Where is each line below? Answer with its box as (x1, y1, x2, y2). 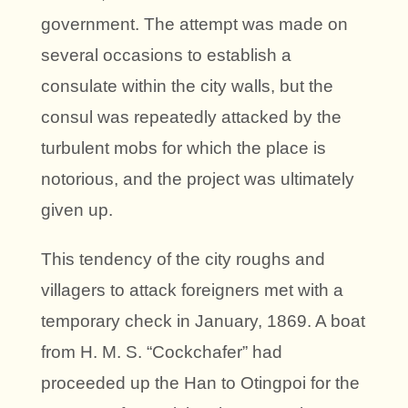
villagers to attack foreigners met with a (41, 280, 343, 301)
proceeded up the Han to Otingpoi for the (41, 373, 360, 393)
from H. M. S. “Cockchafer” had (41, 342, 282, 362)
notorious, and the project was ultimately (41, 169, 354, 189)
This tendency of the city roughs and (41, 250, 325, 270)
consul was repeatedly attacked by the (41, 107, 342, 127)
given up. (41, 200, 113, 220)
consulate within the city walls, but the (41, 76, 333, 97)
